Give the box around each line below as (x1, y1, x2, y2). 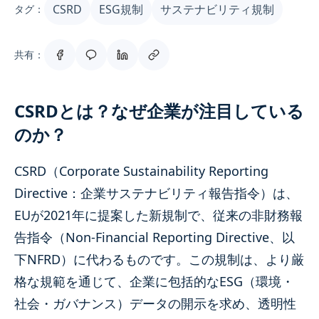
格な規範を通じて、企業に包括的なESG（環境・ (14, 272, 294, 290)
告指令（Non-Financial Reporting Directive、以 (14, 228, 295, 246)
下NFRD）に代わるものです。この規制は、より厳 (14, 250, 304, 268)
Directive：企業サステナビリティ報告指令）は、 (14, 184, 298, 202)
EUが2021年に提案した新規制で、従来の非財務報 (14, 206, 303, 224)
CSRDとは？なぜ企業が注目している (14, 98, 304, 122)
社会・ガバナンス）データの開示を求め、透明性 (14, 294, 296, 312)
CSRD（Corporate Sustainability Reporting (14, 162, 268, 179)
